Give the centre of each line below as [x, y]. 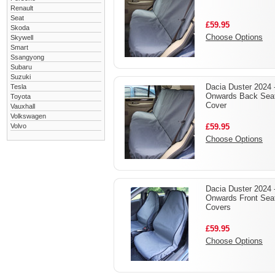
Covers [218, 207]
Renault [22, 8]
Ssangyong [27, 57]
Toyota [21, 96]
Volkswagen [28, 116]
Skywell [22, 37]
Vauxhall [23, 106]
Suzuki [21, 77]
